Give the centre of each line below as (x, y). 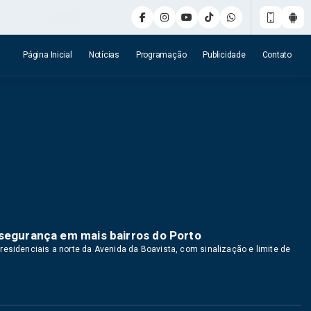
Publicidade (224, 55)
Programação (161, 55)
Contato (277, 55)
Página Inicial (48, 55)
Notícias (104, 55)
